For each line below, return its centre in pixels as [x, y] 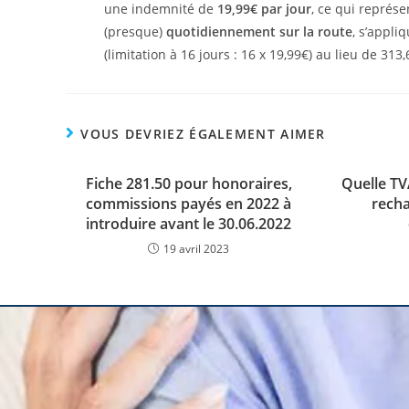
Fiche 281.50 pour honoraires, [189, 183]
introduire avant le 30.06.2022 [189, 223]
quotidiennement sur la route [259, 31]
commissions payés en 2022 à [189, 203]
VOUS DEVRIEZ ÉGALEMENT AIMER [203, 133]
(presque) [135, 31]
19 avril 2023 [197, 248]
